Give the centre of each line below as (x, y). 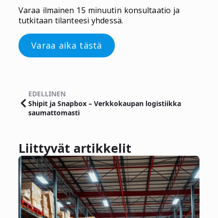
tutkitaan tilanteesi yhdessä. (71, 21)
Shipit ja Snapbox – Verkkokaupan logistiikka (105, 104)
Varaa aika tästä (66, 45)
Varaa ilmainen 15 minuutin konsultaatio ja (99, 10)
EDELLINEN (47, 94)
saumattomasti (54, 113)
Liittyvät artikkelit (75, 148)
